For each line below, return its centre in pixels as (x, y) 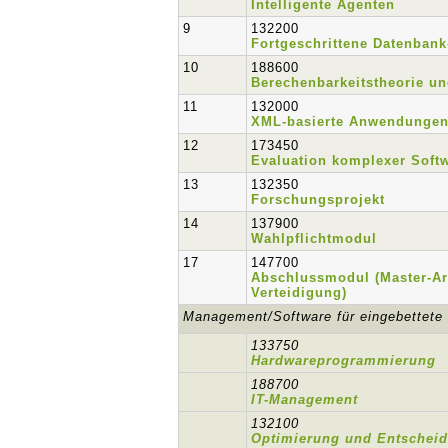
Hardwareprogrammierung (344, 360)
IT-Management (305, 399)
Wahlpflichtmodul (314, 238)
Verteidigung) (299, 292)
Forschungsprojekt (318, 199)
